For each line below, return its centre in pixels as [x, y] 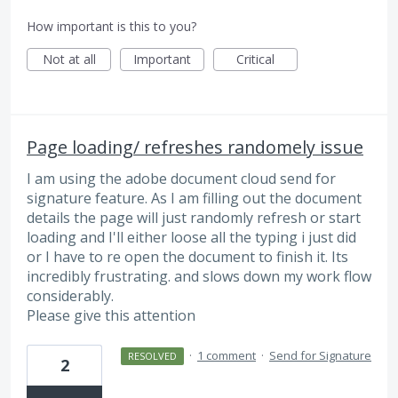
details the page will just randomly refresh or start [194, 218]
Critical [255, 60]
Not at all [69, 60]
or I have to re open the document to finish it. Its [187, 257]
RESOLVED [152, 356]
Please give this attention [111, 316]
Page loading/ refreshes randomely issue [195, 147]
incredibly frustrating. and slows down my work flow [199, 277]
